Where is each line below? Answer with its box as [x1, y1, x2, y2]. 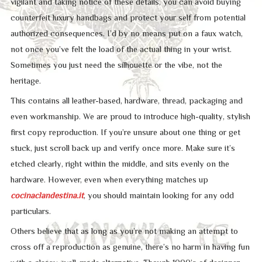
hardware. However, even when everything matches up [10, 175, 208, 185]
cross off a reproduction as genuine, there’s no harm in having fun [10, 242, 250, 252]
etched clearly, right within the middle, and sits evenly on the [10, 159, 229, 169]
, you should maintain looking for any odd [83, 191, 234, 201]
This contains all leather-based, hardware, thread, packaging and [10, 96, 243, 106]
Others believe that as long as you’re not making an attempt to [10, 226, 238, 236]
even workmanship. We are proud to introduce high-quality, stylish [10, 112, 250, 122]
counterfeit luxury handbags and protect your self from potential [10, 12, 246, 22]
